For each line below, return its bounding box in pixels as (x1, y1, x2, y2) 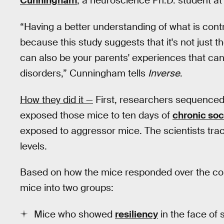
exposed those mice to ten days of (20, 108, 172, 121)
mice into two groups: (20, 181, 113, 194)
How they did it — (20, 93, 93, 106)
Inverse (148, 66, 180, 79)
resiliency (115, 207, 158, 220)
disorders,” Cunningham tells (20, 66, 148, 79)
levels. (20, 139, 47, 152)
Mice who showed (34, 207, 115, 220)
